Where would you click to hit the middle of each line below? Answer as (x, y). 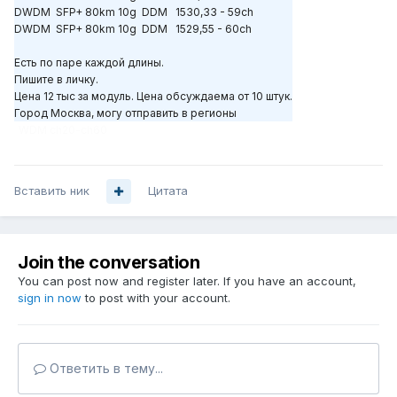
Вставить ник (52, 191)
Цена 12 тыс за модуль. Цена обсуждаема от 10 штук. (153, 97)
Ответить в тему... (105, 369)
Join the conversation (109, 263)
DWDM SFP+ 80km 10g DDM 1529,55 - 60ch (133, 29)
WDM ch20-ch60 (63, 130)
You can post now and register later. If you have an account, (187, 281)
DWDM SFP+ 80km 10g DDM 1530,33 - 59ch (134, 12)
